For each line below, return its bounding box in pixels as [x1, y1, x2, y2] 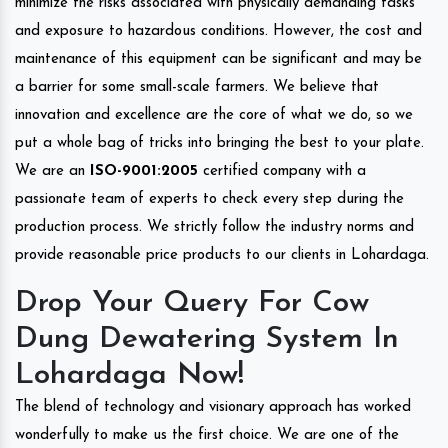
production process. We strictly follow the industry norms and [15, 219, 414, 235]
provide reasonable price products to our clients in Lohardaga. [15, 247, 429, 263]
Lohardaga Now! [15, 359, 244, 391]
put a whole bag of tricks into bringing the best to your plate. [15, 135, 424, 151]
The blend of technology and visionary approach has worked [15, 399, 411, 415]
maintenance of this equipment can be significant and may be [15, 51, 422, 67]
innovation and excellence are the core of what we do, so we [15, 107, 413, 123]
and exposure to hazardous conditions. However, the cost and [15, 23, 422, 39]
